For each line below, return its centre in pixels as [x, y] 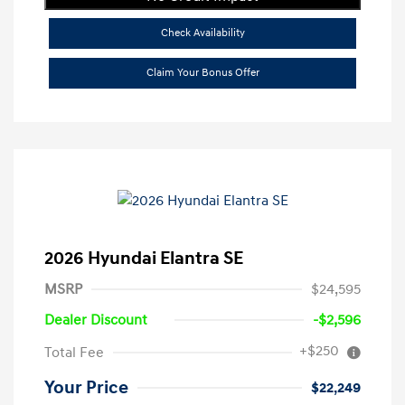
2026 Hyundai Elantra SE [144, 259]
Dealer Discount [96, 320]
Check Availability [202, 33]
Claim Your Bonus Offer [202, 73]
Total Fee [74, 353]
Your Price [86, 388]
